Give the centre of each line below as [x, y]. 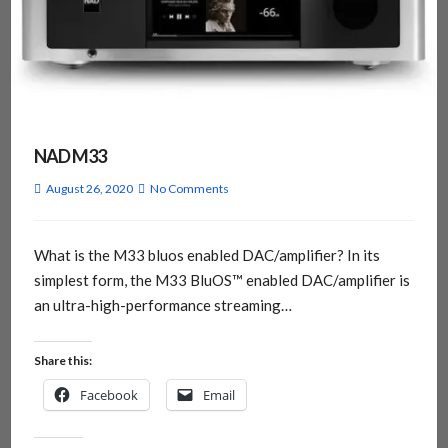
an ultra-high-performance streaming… [162, 305]
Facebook [108, 394]
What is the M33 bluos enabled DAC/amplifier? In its [206, 255]
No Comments [189, 189]
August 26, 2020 [89, 189]
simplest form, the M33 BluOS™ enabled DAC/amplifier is [221, 280]
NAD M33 [69, 156]
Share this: [62, 360]
